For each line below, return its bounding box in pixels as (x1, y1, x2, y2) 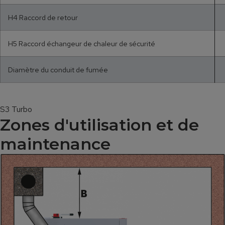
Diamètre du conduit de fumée (8, 65, 108, 75)
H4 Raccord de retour (8, 13, 78, 23)
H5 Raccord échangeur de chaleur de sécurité (8, 39, 155, 49)
